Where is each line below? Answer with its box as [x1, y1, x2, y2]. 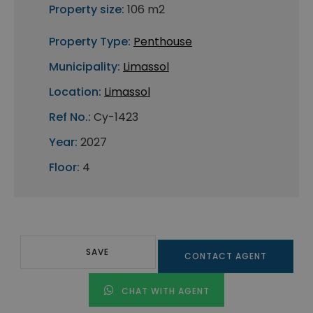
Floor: [49, 159, 80, 176]
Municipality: [49, 59, 120, 75]
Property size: [49, 1, 124, 18]
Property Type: [49, 34, 131, 50]
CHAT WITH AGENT [118, 285, 210, 298]
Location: [49, 84, 101, 101]
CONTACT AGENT [184, 250, 267, 263]
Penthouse [133, 34, 192, 50]
